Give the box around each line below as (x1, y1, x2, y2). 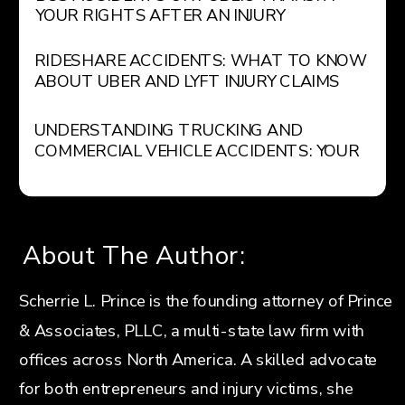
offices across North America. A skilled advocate (19, 348, 378, 372)
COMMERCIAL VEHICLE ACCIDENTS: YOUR (33, 139, 360, 163)
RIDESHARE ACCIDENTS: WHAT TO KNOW (33, 49, 368, 73)
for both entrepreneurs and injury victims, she (19, 377, 353, 400)
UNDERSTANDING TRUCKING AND (33, 118, 303, 143)
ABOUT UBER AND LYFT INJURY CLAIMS (33, 70, 340, 93)
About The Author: (23, 238, 245, 273)
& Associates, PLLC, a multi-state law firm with (19, 319, 365, 343)
